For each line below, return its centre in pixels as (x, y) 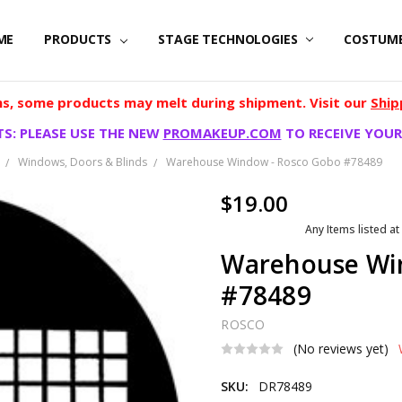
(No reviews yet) (341, 349)
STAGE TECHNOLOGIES (230, 39)
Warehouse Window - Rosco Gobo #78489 (274, 162)
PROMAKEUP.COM (222, 133)
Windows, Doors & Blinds (82, 162)
